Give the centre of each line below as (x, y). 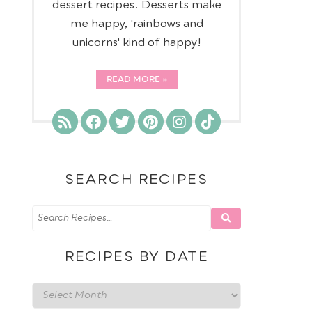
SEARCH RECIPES (136, 179)
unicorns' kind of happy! (136, 42)
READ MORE (133, 80)
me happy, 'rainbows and (136, 23)
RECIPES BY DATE (136, 257)
